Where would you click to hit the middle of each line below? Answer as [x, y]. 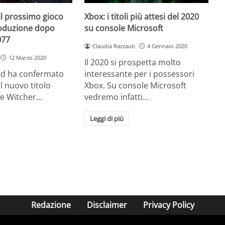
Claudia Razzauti [114, 46]
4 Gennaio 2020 [167, 46]
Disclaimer [107, 205]
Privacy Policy [168, 205]
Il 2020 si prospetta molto [133, 62]
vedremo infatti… [117, 97]
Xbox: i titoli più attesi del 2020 [142, 17]
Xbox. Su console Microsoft [136, 85]
